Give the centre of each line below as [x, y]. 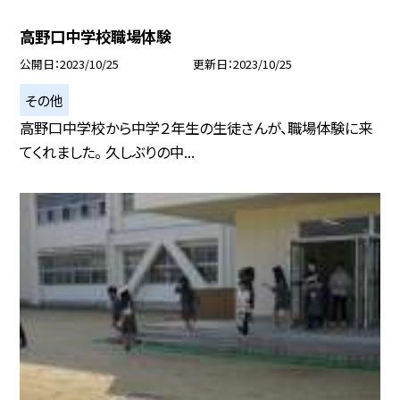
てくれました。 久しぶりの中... [108, 152]
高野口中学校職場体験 [96, 37]
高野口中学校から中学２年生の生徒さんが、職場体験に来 [196, 128]
